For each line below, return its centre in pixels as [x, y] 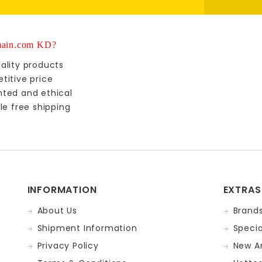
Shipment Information [87, 228]
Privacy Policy [68, 245]
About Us [57, 210]
